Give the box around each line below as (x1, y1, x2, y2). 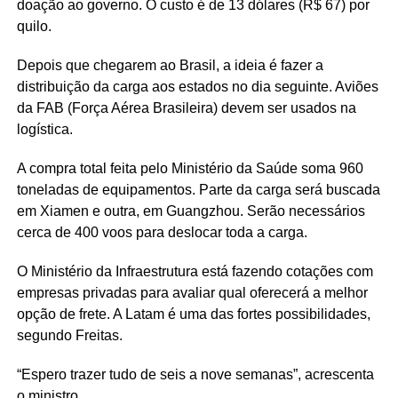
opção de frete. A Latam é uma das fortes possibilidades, (16, 306, 370, 322)
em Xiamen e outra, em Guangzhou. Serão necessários (16, 203, 365, 219)
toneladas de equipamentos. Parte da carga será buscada (16, 182, 380, 197)
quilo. (16, 19, 52, 34)
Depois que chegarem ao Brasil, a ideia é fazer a (16, 58, 323, 73)
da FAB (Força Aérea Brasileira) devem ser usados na (16, 100, 356, 115)
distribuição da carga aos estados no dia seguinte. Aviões (16, 79, 378, 94)
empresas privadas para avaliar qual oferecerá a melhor (16, 285, 368, 300)
